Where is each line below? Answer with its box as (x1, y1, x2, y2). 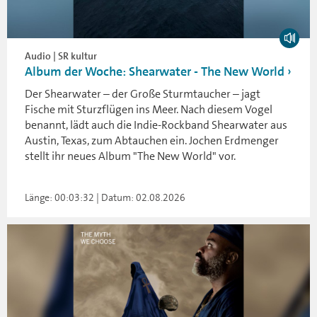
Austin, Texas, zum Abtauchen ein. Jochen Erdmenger (25, 133, 279, 148)
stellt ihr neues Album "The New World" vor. (25, 149, 236, 163)
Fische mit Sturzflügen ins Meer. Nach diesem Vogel (25, 102, 272, 117)
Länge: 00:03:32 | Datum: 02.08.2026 (25, 191, 185, 204)
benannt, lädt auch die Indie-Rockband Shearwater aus (25, 117, 287, 132)
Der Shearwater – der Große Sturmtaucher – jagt (25, 86, 260, 101)
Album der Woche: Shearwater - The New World (25, 63, 284, 80)
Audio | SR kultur (25, 50, 97, 62)
